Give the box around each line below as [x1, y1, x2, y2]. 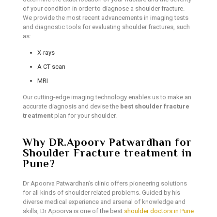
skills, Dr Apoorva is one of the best [22, 207, 124, 215]
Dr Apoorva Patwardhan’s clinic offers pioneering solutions [22, 180, 187, 187]
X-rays [37, 49, 55, 57]
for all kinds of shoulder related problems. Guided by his [22, 189, 180, 197]
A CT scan [37, 63, 65, 71]
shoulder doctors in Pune [124, 207, 194, 215]
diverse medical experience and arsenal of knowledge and [22, 198, 186, 206]
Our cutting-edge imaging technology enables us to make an [22, 93, 191, 101]
